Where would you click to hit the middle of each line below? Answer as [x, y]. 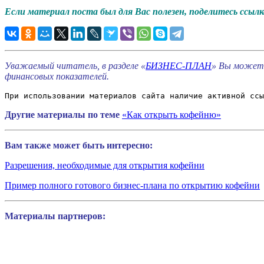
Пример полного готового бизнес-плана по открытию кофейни [132, 186]
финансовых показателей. [57, 77]
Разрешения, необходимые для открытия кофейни [105, 166]
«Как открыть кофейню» [171, 115]
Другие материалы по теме [62, 115]
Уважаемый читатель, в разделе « [75, 66]
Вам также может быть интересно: [79, 146]
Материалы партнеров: [55, 216]
